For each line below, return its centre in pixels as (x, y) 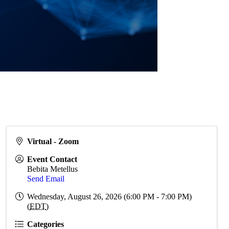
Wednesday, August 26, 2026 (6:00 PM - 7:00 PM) (110, 197)
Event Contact (52, 159)
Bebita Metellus (53, 169)
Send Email (46, 179)
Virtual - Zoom (53, 142)
